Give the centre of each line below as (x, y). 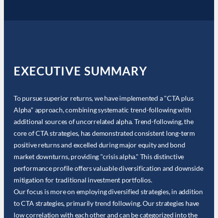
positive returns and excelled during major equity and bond (100, 145)
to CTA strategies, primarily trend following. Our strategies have (107, 203)
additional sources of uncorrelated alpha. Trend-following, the (104, 122)
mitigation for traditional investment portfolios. (83, 180)
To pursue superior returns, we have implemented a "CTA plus (104, 98)
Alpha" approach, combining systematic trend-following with (102, 110)
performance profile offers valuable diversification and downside (109, 168)
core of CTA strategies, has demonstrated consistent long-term (104, 133)
